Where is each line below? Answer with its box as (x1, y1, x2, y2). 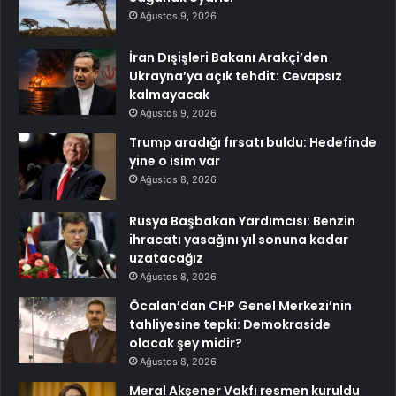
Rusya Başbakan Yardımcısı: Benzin (129, 211, 355, 230)
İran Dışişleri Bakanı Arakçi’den (129, 48, 328, 66)
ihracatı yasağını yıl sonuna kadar (129, 230, 348, 248)
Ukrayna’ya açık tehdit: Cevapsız (129, 66, 342, 85)
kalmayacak (129, 85, 209, 103)
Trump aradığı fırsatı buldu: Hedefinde (129, 133, 377, 151)
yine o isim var (129, 151, 220, 170)
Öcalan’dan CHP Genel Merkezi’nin (129, 296, 352, 315)
